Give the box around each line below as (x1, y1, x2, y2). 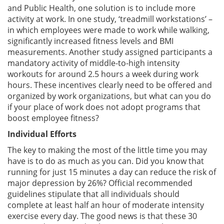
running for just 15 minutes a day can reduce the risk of (7, 166, 216, 177)
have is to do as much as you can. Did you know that (7, 155, 204, 166)
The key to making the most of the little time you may (7, 144, 207, 155)
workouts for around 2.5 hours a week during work (7, 68, 198, 79)
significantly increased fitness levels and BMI (7, 35, 173, 46)
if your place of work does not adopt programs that (7, 101, 200, 112)
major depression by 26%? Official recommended (7, 177, 192, 188)
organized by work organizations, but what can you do (7, 90, 211, 101)
